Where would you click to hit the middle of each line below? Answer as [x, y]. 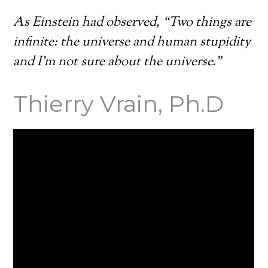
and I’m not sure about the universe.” [118, 62]
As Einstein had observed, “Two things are [133, 23]
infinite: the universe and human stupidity [132, 42]
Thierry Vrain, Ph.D [119, 104]
